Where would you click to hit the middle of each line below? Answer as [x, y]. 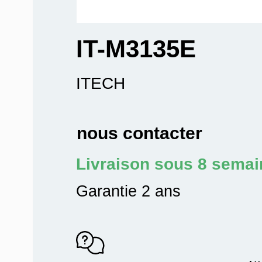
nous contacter [139, 133]
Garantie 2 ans [128, 191]
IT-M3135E [136, 49]
